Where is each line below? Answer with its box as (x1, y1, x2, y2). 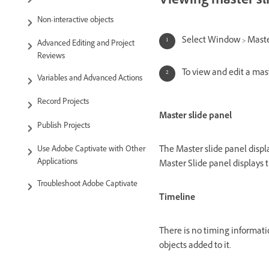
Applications (37, 156, 77, 169)
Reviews (37, 51, 65, 64)
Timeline (159, 191, 195, 205)
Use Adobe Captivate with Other (37, 144, 145, 156)
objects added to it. (159, 239, 231, 253)
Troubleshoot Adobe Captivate (37, 178, 138, 191)
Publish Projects (37, 120, 90, 133)
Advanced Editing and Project (37, 38, 134, 51)
